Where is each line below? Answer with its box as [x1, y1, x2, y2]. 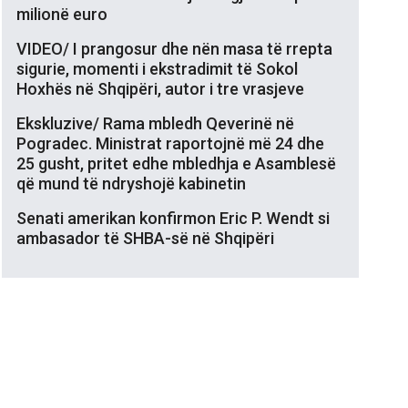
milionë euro [16, 4, 107, 24]
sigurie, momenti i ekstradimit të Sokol [16, 58, 298, 78]
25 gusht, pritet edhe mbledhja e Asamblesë [16, 153, 336, 173]
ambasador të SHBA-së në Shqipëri [16, 228, 274, 248]
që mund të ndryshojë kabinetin [16, 173, 246, 193]
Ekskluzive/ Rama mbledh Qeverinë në [16, 113, 294, 133]
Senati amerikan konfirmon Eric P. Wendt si [16, 208, 330, 228]
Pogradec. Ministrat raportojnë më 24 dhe [16, 133, 324, 153]
